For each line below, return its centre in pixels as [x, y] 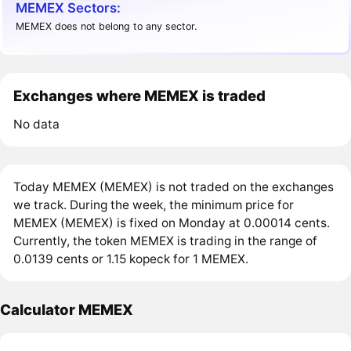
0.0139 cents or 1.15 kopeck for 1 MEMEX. [131, 259]
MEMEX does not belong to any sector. [107, 27]
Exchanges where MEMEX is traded [140, 96]
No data [37, 125]
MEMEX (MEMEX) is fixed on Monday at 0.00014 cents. [172, 223]
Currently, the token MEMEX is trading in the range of [166, 241]
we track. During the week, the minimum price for [154, 205]
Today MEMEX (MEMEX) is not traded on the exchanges [174, 187]
